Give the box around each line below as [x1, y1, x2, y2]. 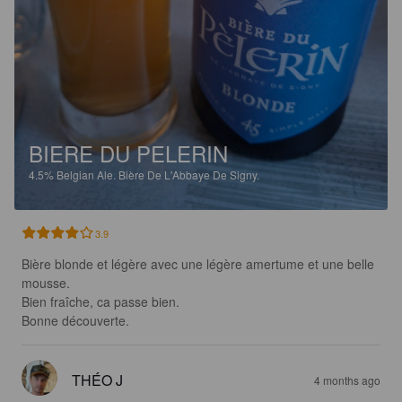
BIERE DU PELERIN [29, 137, 228, 170]
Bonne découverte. [22, 311, 129, 330]
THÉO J [72, 370, 123, 391]
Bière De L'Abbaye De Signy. [118, 167, 259, 183]
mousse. [22, 274, 70, 293]
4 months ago [314, 372, 380, 389]
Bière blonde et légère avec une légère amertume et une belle [22, 255, 378, 274]
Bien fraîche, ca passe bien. [22, 293, 179, 311]
